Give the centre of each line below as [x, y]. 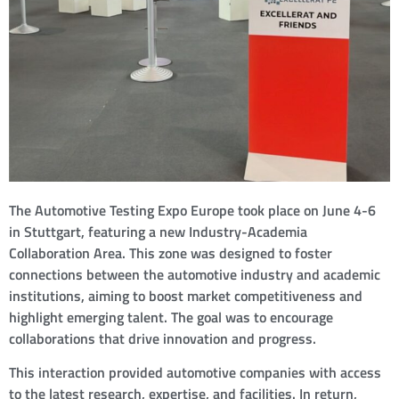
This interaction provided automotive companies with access [195, 373]
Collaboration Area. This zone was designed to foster [171, 253]
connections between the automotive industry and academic [195, 274]
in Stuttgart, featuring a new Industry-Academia [158, 232]
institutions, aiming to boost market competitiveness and [186, 296]
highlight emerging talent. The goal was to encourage [171, 317]
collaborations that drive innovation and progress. [163, 338]
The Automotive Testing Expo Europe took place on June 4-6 [192, 210]
